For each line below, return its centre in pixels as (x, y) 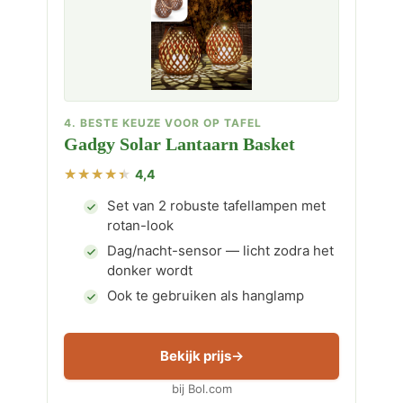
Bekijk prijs (195, 356)
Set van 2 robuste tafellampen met (216, 206)
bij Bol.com (201, 389)
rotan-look (140, 225)
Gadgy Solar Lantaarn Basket (179, 144)
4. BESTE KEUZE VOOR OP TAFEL (163, 123)
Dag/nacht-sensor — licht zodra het (220, 251)
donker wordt (150, 270)
